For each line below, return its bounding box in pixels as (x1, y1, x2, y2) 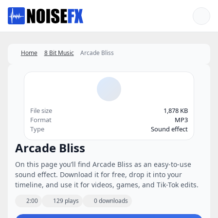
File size (30, 106, 52, 115)
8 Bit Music (44, 49, 74, 57)
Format (30, 115, 52, 124)
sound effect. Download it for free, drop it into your (15, 170, 182, 179)
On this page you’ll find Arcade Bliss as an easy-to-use (15, 160, 191, 169)
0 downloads (94, 197, 128, 205)
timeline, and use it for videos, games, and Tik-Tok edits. (15, 180, 199, 189)
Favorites (22, 8, 56, 18)
